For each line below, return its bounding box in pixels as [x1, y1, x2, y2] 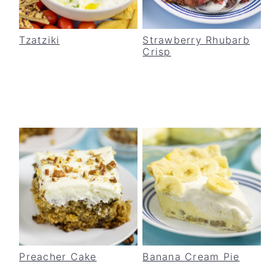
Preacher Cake [19, 250, 97, 263]
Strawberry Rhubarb [142, 33, 250, 46]
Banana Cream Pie [142, 250, 240, 263]
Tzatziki [19, 33, 60, 46]
